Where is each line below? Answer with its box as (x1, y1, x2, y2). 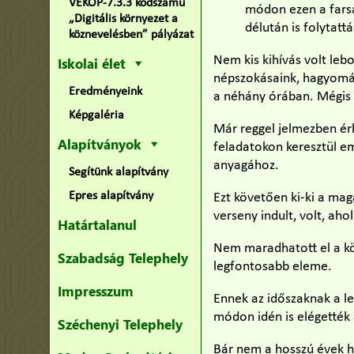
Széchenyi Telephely (57, 315, 183, 333)
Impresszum (57, 282, 134, 299)
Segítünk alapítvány (68, 166, 168, 179)
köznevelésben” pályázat (68, 28, 194, 41)
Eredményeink (68, 85, 142, 98)
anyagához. (213, 158, 280, 173)
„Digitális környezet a (68, 13, 178, 25)
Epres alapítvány (68, 190, 153, 202)
